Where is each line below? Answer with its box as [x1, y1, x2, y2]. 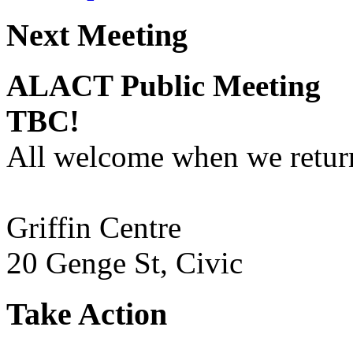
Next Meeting [6, 17, 188, 53]
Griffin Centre [6, 210, 181, 245]
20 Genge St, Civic [6, 246, 243, 281]
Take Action [6, 296, 167, 333]
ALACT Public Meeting [6, 69, 321, 103]
